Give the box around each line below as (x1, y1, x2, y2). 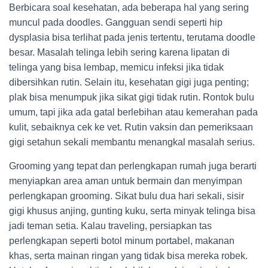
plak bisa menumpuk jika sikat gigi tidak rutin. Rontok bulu (9, 92, 254, 102)
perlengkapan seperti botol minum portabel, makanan (9, 236, 234, 246)
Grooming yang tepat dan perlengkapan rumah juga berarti (9, 161, 257, 171)
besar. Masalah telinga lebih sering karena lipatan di (9, 47, 230, 57)
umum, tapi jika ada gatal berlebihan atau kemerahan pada (9, 107, 258, 117)
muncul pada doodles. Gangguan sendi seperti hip (9, 17, 223, 28)
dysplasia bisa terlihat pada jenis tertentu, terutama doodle (9, 32, 255, 42)
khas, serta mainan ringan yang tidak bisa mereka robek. (9, 251, 248, 261)
